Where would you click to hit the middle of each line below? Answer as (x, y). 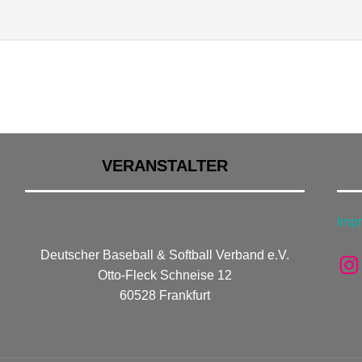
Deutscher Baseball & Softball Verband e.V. (164, 255)
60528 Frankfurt (164, 296)
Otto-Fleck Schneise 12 (164, 276)
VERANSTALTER (164, 166)
